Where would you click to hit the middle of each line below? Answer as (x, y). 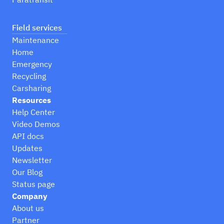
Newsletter (32, 160)
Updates (27, 148)
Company (30, 196)
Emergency (32, 64)
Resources (31, 100)
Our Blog (27, 172)
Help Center (33, 112)
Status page (33, 184)
